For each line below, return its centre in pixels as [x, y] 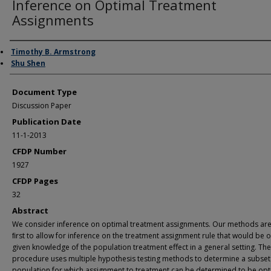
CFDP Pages [35, 181]
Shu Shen [28, 63]
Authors [30, 54]
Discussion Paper [42, 106]
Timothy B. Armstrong [53, 52]
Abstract [30, 211]
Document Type [44, 92]
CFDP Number [39, 151]
